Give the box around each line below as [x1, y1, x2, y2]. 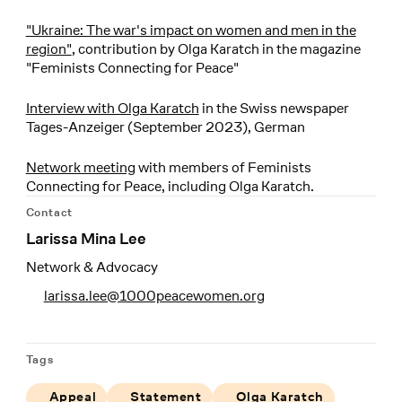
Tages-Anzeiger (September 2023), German [25, 117, 305, 136]
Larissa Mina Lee [25, 229, 146, 249]
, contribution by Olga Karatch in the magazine [71, 39, 361, 58]
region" [25, 39, 72, 58]
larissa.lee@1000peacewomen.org [43, 285, 265, 305]
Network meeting [25, 157, 135, 177]
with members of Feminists [135, 157, 311, 177]
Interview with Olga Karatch [25, 98, 199, 118]
